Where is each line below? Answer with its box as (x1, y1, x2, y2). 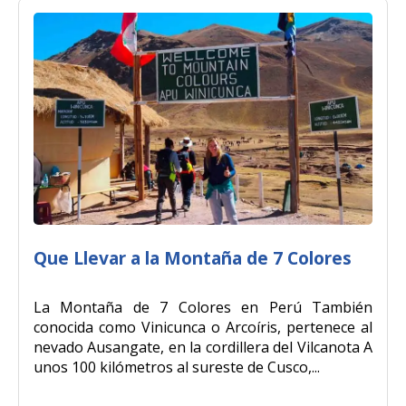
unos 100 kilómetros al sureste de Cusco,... (34, 356, 320, 377)
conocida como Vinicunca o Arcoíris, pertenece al (34, 316, 372, 337)
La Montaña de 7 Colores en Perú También (34, 296, 372, 317)
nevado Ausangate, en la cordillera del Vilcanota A (34, 336, 372, 357)
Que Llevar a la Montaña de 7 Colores (34, 245, 352, 270)
